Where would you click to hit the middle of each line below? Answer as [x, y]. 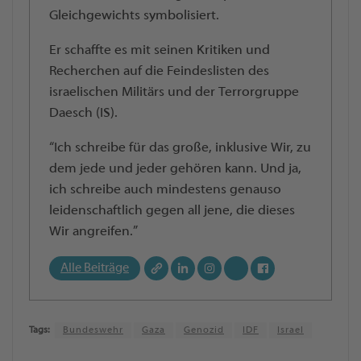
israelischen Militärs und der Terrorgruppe [174, 92]
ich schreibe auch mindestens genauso [165, 190]
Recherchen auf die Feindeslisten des [159, 71]
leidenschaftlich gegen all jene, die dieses [172, 211]
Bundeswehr [93, 330]
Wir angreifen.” [93, 232]
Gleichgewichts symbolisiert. [134, 16]
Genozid [204, 330]
